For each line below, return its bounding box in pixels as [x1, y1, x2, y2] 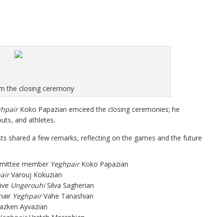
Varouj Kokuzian [9, 170, 62, 179]
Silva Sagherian [45, 181, 94, 190]
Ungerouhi [11, 181, 45, 190]
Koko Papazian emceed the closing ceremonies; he [18, 105, 180, 114]
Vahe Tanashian [42, 191, 93, 201]
